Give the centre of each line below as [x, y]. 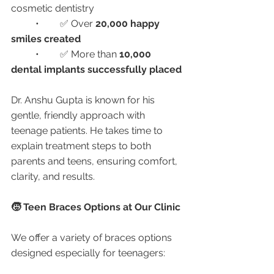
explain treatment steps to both [82, 146]
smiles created [46, 39]
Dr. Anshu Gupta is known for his [84, 100]
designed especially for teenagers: [88, 253]
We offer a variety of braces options [93, 238]
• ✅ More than [90, 54]
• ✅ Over [78, 24]
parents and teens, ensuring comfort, [95, 161]
